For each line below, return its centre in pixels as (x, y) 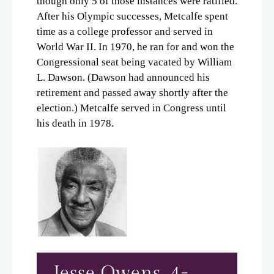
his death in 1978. (75, 123)
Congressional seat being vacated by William (134, 62)
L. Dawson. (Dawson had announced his (123, 77)
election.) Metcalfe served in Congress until (131, 108)
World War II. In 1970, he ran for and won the (135, 46)
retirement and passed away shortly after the (132, 92)
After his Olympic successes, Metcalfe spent (132, 16)
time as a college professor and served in (125, 31)
